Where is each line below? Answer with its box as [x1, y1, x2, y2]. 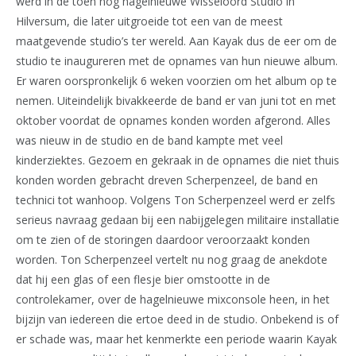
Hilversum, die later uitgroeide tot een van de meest [16, 14, 283, 29]
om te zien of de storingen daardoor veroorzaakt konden [16, 232, 310, 248]
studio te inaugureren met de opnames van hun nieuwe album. [16, 53, 338, 69]
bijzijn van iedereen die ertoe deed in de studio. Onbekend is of [16, 311, 339, 327]
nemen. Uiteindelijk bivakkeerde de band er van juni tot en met [16, 93, 336, 109]
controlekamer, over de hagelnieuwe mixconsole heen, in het [16, 292, 330, 308]
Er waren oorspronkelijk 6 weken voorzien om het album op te [16, 73, 337, 89]
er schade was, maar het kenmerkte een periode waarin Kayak [16, 331, 337, 347]
